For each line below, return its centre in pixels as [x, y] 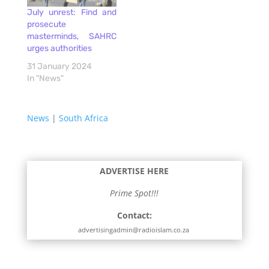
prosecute [46, 24]
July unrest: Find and [71, 12]
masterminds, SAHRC [71, 36]
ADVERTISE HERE [134, 171]
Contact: [134, 215]
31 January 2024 [59, 66]
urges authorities [59, 48]
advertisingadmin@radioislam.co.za [134, 229]
